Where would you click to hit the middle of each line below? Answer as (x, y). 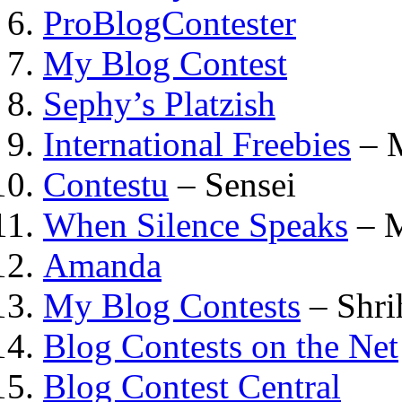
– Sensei (232, 184)
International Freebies (197, 144)
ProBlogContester (170, 22)
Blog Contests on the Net (221, 345)
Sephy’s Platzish (159, 103)
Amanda (102, 265)
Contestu (106, 184)
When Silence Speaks (196, 224)
